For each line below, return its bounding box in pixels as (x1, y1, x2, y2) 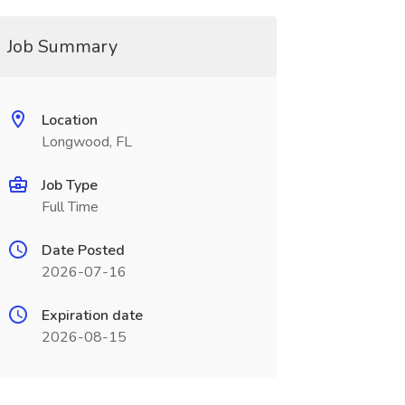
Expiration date (41, 306, 143, 325)
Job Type (41, 175, 98, 195)
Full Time (41, 197, 99, 217)
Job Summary (6, 34, 118, 59)
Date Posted (41, 240, 125, 260)
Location (41, 110, 98, 130)
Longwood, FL (41, 132, 132, 152)
